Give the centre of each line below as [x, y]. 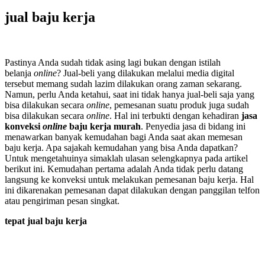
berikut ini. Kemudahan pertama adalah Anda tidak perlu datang [124, 169]
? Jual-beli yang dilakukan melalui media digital [146, 73]
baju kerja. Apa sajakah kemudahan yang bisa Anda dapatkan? [121, 147]
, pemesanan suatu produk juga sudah [179, 105]
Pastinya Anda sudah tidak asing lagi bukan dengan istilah [113, 62]
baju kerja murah [104, 126]
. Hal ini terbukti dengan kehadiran [175, 115]
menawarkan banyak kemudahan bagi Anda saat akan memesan [124, 137]
